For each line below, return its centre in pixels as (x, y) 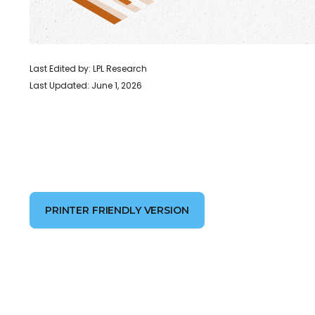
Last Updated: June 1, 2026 (86, 85)
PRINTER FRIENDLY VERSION (117, 210)
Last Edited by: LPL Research (88, 69)
